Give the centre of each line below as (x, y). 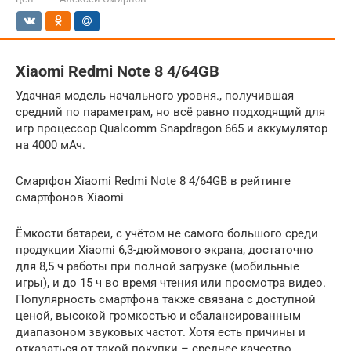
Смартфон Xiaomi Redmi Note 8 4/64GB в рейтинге (153, 181)
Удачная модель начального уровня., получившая (155, 95)
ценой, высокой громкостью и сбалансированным (158, 315)
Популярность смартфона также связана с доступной (166, 299)
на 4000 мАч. (51, 145)
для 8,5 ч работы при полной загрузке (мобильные (157, 266)
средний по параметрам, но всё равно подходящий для (170, 112)
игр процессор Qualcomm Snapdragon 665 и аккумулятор (172, 128)
